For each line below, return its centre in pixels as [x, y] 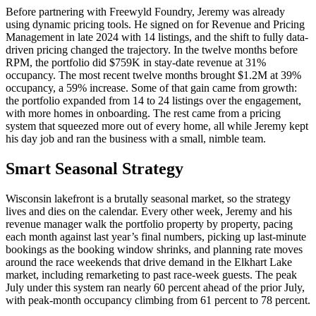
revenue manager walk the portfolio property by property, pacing [149, 224]
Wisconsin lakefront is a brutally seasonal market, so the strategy [148, 198]
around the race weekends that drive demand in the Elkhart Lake [149, 262]
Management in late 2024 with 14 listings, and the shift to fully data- [157, 37]
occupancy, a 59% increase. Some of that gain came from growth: [151, 88]
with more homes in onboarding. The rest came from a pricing [143, 114]
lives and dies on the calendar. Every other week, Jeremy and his [149, 211]
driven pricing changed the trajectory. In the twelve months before [152, 50]
